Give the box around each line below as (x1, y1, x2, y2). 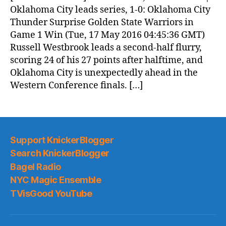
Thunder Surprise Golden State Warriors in (10, 17, 194, 28)
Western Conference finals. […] (10, 80, 143, 91)
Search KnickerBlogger (10, 148, 109, 158)
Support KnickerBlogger (10, 134, 114, 145)
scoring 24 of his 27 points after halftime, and (10, 54, 203, 66)
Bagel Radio (10, 161, 61, 172)
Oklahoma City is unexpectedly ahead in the (10, 67, 198, 79)
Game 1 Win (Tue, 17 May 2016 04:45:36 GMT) (10, 29, 205, 41)
